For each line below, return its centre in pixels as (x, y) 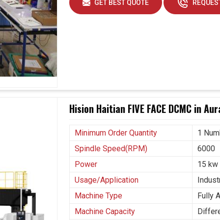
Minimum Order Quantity (116, 133)
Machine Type (99, 196)
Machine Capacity (105, 212)
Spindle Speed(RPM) (111, 149)
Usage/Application (107, 180)
